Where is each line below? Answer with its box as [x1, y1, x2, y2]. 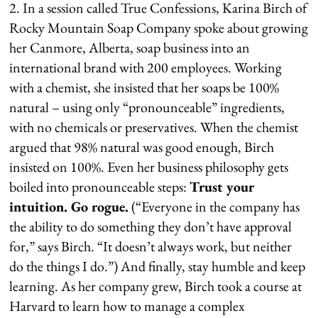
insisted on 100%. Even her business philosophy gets [9, 157, 289, 176]
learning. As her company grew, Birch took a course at [9, 276, 302, 295]
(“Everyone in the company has [128, 197, 300, 216]
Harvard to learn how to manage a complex [9, 296, 246, 315]
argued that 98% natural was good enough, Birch [9, 137, 275, 156]
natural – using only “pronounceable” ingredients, [9, 97, 285, 116]
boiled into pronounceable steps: [9, 177, 190, 196]
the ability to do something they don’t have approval [9, 216, 292, 236]
